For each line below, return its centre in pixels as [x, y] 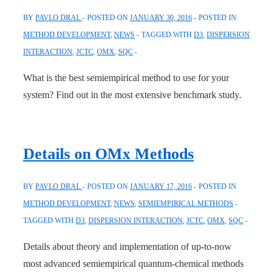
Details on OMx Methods [108, 154]
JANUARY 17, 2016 [161, 186]
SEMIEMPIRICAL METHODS [186, 203]
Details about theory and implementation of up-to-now [127, 246]
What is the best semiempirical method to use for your [126, 77]
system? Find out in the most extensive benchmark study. [132, 94]
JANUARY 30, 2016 [161, 17]
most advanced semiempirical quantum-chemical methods [133, 263]
